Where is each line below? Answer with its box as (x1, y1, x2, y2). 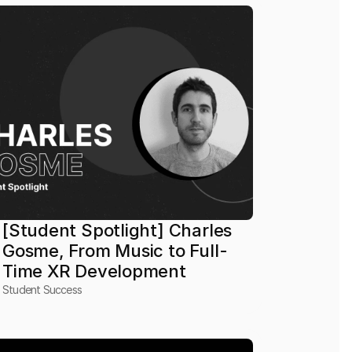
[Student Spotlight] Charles (2, 220, 233, 240)
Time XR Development (2, 261, 187, 281)
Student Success (2, 283, 82, 296)
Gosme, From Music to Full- (2, 240, 228, 261)
